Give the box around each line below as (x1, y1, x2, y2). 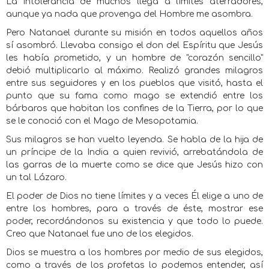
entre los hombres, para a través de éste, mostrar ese (6, 204, 263, 213)
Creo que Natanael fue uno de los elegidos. (6, 229, 193, 238)
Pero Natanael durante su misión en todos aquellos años (6, 28, 263, 37)
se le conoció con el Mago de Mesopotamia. (6, 116, 198, 125)
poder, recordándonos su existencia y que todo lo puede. (6, 217, 263, 226)
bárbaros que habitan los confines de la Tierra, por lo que (6, 104, 263, 113)
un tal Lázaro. (6, 173, 67, 182)
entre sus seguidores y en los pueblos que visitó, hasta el (6, 79, 263, 88)
